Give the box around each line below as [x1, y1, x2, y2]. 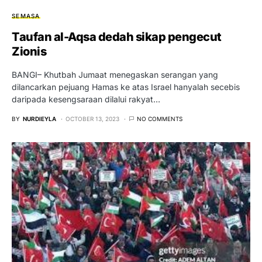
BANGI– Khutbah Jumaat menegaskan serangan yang [12, 70, 218, 80]
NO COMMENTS [137, 115, 182, 123]
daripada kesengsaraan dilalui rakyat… [12, 94, 160, 105]
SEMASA [12, 12, 40, 20]
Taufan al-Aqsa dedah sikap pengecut [12, 30, 222, 44]
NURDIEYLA [23, 115, 56, 123]
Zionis [12, 44, 46, 59]
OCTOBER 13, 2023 [65, 115, 119, 123]
